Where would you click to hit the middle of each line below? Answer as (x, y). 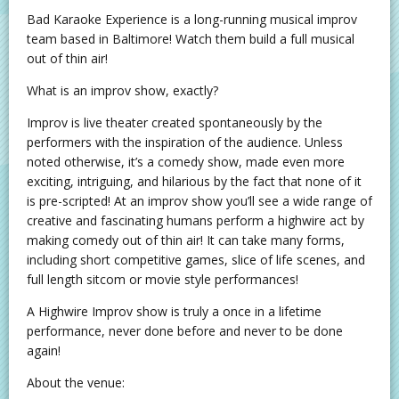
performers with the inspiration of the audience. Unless (185, 142)
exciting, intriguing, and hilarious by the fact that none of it (194, 182)
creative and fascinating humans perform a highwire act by (195, 221)
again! (44, 351)
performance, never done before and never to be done (185, 331)
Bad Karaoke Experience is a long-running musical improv (192, 20)
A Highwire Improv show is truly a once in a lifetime (174, 312)
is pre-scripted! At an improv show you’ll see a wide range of (199, 201)
